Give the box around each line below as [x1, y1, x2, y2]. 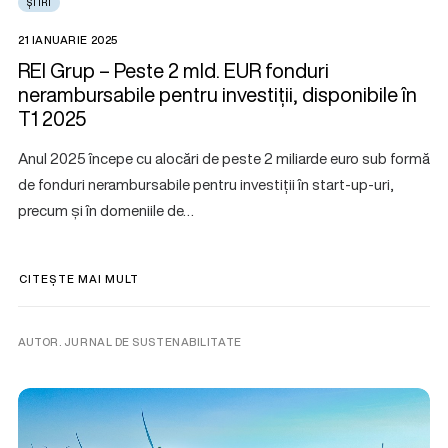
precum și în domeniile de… [18, 198, 194, 221]
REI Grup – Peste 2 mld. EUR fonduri [18, 55, 329, 85]
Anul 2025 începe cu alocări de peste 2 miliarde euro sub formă [18, 146, 430, 169]
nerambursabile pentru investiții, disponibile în [18, 79, 417, 109]
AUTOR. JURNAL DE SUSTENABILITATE [18, 333, 242, 350]
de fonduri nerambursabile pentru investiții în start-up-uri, [18, 172, 394, 195]
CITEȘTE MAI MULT [19, 270, 140, 287]
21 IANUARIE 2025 [18, 31, 118, 48]
